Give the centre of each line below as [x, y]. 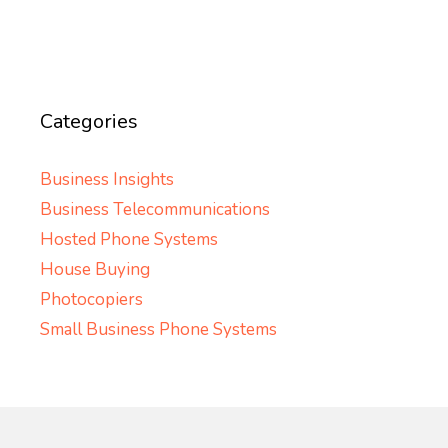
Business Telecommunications [155, 210]
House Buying [95, 270]
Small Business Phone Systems [158, 330]
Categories [89, 122]
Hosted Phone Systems [129, 240]
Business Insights [107, 180]
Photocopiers [91, 300]
